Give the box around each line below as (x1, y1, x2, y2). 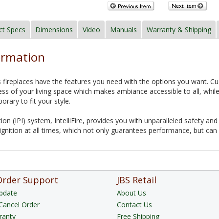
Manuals (110, 25, 137, 35)
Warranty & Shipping (147, 25, 211, 35)
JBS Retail (117, 174, 156, 186)
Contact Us (117, 200, 152, 210)
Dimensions (35, 25, 73, 35)
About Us (117, 188, 146, 198)
